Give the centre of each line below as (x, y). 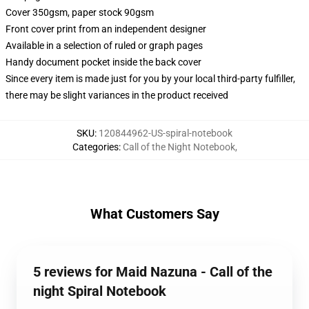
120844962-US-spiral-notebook (166, 133)
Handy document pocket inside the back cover (103, 62)
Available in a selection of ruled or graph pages (104, 46)
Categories (95, 147)
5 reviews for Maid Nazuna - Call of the (153, 272)
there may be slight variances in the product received (117, 95)
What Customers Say (154, 214)
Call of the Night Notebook (179, 147)
